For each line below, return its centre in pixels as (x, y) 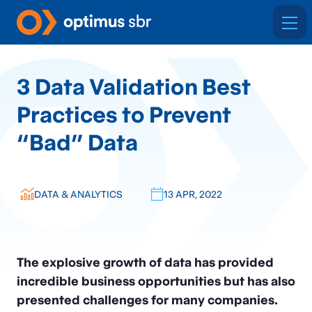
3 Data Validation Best (134, 86)
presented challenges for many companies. (147, 300)
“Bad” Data (77, 142)
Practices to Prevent (124, 114)
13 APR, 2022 (193, 194)
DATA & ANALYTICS (78, 194)
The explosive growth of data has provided (145, 262)
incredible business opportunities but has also (156, 281)
